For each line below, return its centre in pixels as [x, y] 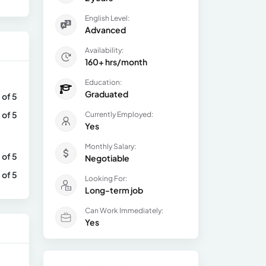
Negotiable [107, 158]
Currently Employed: [119, 114]
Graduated [107, 94]
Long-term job [114, 190]
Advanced [105, 30]
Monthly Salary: [110, 146]
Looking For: [106, 178]
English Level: [107, 18]
